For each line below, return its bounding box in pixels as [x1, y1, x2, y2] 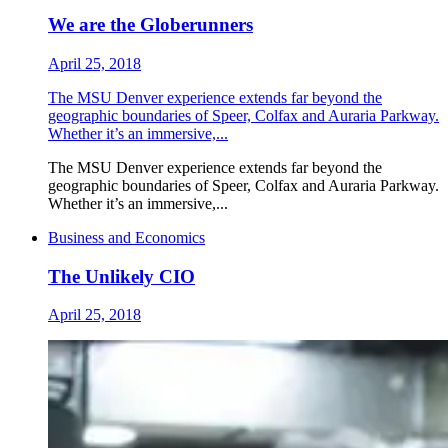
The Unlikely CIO [48, 265, 195, 287]
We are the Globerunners [48, 14, 253, 36]
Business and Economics [48, 228, 205, 246]
